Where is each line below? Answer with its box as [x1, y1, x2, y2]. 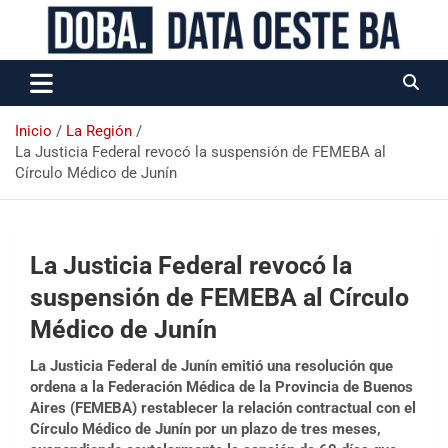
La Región [66, 122, 132, 140]
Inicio [15, 122, 52, 140]
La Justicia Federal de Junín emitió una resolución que [30, 357, 393, 375]
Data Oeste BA [15, 46, 208, 81]
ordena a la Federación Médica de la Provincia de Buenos [30, 378, 413, 396]
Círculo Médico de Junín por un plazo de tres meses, [30, 420, 381, 438]
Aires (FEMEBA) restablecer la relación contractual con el [30, 399, 416, 417]
